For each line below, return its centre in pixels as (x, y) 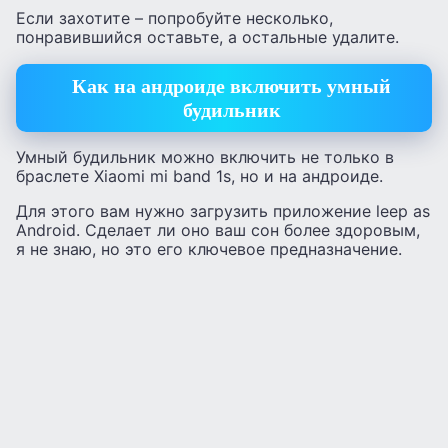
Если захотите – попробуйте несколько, (174, 18)
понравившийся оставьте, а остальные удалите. (207, 37)
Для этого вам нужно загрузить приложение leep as (223, 211)
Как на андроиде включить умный (231, 85)
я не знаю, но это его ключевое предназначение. (209, 249)
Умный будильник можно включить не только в (205, 157)
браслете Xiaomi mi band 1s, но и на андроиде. (199, 176)
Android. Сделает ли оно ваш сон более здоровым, (218, 230)
